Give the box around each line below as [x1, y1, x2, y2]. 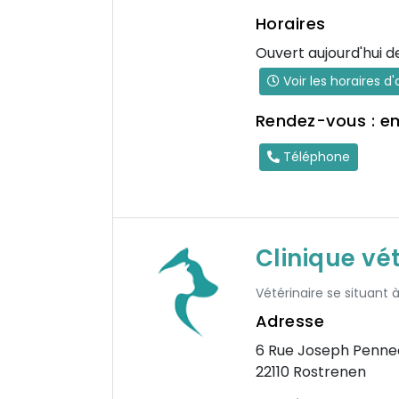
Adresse [255, 310, 324, 332]
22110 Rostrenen [255, 362, 366, 382]
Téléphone [279, 148, 350, 166]
